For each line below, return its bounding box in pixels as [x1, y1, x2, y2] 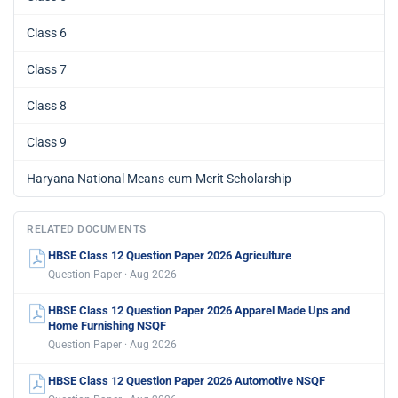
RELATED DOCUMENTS [27, 222, 147, 235]
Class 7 [27, 61, 67, 76]
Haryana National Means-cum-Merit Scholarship [27, 171, 291, 186]
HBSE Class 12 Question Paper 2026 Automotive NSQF [48, 373, 325, 387]
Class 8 [27, 98, 67, 113]
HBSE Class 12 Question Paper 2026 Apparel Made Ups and [48, 303, 350, 317]
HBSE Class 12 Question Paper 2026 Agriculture [48, 248, 291, 262]
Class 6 [27, 25, 67, 40]
